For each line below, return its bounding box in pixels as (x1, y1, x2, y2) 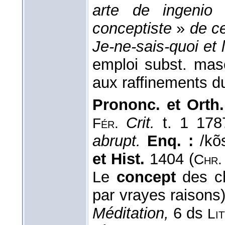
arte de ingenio (92, 1, 213, 19)
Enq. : (147, 132, 200, 150)
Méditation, (92, 204, 169, 222)
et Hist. (92, 150, 145, 168)
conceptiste (92, 19, 172, 37)
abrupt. (92, 132, 148, 150)
